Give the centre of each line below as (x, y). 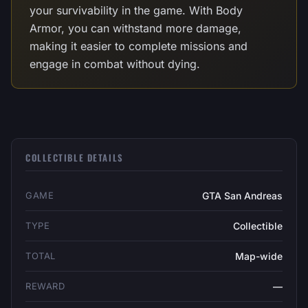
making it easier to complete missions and (139, 46)
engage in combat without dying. (115, 64)
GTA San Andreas (242, 196)
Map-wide (259, 256)
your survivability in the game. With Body (136, 10)
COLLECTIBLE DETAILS (75, 157)
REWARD (45, 286)
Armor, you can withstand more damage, (135, 28)
